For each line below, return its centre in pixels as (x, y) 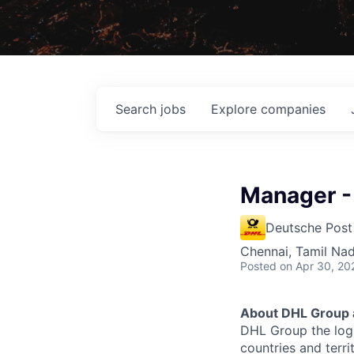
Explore (236, 109)
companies (293, 109)
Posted (258, 265)
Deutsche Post (309, 227)
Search (138, 109)
